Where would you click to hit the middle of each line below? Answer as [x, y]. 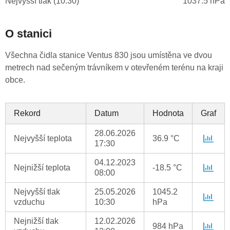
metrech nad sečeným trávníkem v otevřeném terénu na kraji [114, 68]
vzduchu [29, 202]
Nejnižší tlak [36, 221]
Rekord [27, 113]
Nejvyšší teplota [43, 139]
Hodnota [168, 113]
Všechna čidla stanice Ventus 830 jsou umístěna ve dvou [109, 55]
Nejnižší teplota [42, 168]
